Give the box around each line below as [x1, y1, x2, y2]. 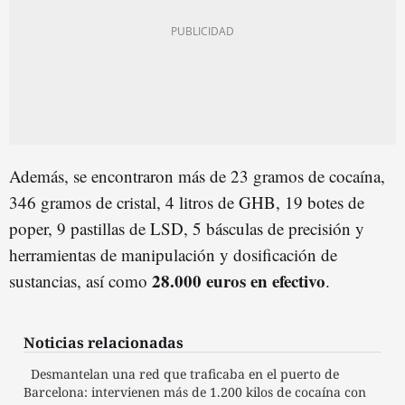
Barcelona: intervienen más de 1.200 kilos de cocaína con [24, 382, 366, 400]
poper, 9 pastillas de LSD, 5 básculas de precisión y [9, 216, 364, 240]
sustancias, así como [9, 268, 152, 292]
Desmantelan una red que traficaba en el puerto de [31, 364, 339, 382]
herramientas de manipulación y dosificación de [9, 242, 337, 266]
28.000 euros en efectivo [152, 268, 325, 293]
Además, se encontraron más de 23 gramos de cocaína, [9, 164, 385, 187]
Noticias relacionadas [24, 332, 184, 353]
